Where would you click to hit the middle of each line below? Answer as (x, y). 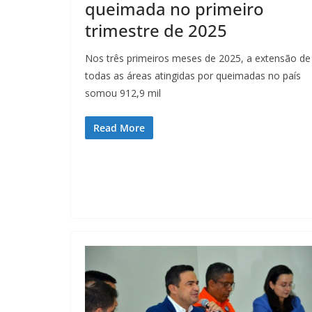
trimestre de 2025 (156, 30)
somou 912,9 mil (123, 93)
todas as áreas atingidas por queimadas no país (193, 75)
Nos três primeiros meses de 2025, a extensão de (198, 58)
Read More (119, 127)
